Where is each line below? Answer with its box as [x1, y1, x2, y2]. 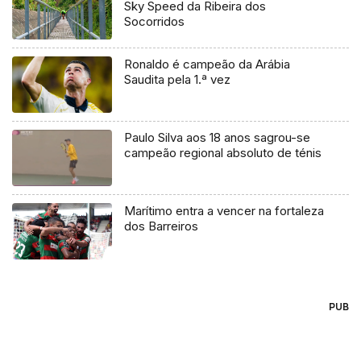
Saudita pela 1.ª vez [124, 72, 231, 88]
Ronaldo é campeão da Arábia [124, 56, 291, 73]
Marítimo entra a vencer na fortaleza [124, 202, 325, 218]
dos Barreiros [124, 218, 199, 234]
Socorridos [124, 14, 185, 30]
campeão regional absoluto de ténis [124, 145, 322, 161]
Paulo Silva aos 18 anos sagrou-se [124, 130, 311, 146]
